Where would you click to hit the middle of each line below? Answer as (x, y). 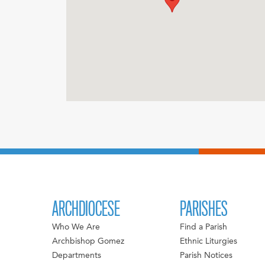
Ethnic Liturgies (208, 242)
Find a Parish (203, 227)
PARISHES (203, 209)
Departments (77, 256)
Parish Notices (206, 256)
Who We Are (76, 227)
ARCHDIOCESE (86, 209)
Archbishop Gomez (88, 242)
